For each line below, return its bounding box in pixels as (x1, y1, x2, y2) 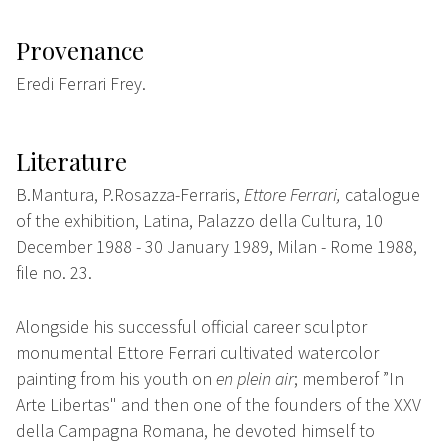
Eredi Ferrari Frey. (16, 72, 146, 96)
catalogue (345, 183, 420, 207)
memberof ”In (302, 367, 404, 391)
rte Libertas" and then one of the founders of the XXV (25, 393, 421, 417)
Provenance (16, 34, 144, 67)
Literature (16, 145, 127, 178)
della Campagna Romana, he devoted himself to (16, 419, 375, 443)
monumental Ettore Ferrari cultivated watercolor (16, 341, 379, 365)
